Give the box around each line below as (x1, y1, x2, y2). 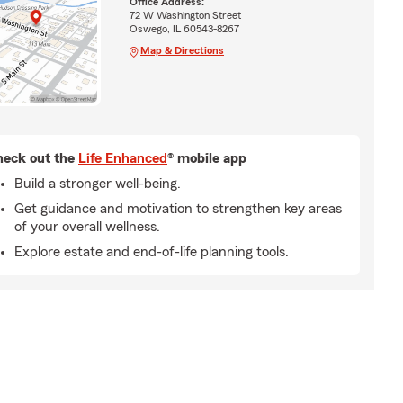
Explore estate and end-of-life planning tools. (14, 244, 289, 259)
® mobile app (167, 150, 246, 166)
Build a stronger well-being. (14, 175, 181, 191)
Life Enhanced (78, 150, 167, 166)
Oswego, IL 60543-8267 (129, 22, 239, 34)
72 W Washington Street (129, 9, 241, 21)
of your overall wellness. (14, 219, 160, 234)
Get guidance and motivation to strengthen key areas (14, 201, 342, 216)
